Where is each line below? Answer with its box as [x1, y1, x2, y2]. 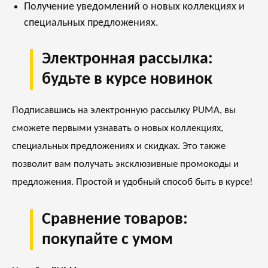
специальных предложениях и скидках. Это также [12, 141, 226, 152]
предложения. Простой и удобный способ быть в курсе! [12, 177, 253, 188]
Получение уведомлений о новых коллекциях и [24, 1, 245, 13]
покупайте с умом [42, 232, 173, 249]
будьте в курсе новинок [42, 71, 212, 89]
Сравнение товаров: [42, 211, 188, 229]
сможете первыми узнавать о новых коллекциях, [12, 123, 223, 134]
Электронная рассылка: [42, 51, 213, 68]
